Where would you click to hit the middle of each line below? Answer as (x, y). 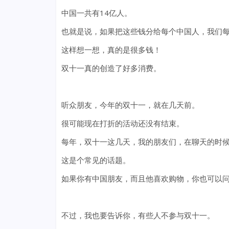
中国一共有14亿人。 (96, 13)
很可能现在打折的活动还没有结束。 (122, 123)
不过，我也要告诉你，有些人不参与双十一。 (138, 215)
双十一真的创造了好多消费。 (111, 68)
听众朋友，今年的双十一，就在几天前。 (130, 105)
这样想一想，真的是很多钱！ (111, 50)
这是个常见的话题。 (96, 160)
